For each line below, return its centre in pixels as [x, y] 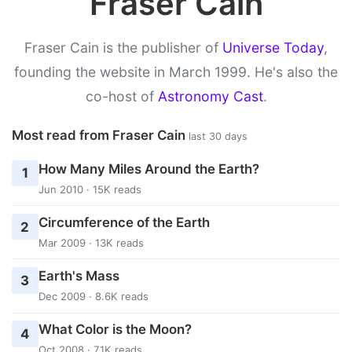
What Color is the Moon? [115, 330]
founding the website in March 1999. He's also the [176, 71]
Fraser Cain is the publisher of [123, 47]
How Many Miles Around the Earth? [148, 169]
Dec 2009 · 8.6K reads [93, 296]
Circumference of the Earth [124, 222]
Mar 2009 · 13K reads [91, 242]
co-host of [121, 96]
